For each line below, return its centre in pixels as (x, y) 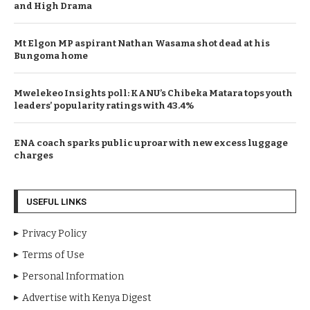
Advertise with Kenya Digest (87, 298)
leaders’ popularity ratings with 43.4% (104, 105)
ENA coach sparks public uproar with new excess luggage (151, 143)
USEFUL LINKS (56, 201)
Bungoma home (51, 55)
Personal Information (73, 276)
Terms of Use (53, 255)
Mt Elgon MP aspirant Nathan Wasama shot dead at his (142, 43)
